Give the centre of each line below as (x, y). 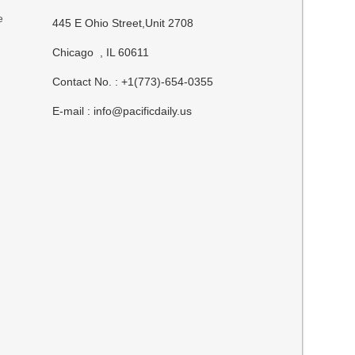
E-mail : (73, 111)
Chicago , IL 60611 (101, 52)
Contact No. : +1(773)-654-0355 (133, 82)
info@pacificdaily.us (143, 111)
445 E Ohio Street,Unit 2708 (123, 23)
